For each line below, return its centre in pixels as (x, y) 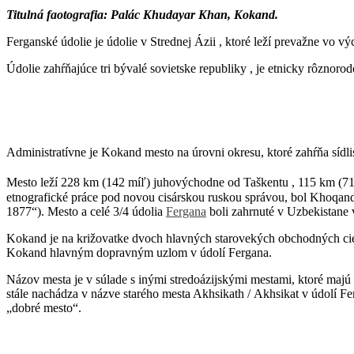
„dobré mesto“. (44, 307)
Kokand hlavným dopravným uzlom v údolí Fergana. (139, 252)
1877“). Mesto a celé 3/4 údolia (86, 211)
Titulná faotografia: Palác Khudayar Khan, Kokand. (142, 15)
